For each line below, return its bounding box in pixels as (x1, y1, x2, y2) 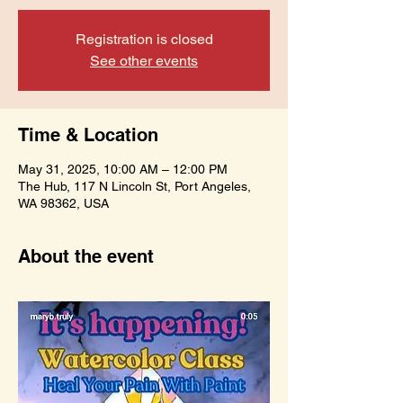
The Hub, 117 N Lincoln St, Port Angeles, (18, 179, 251, 194)
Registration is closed (75, 31, 213, 49)
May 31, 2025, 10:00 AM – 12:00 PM (18, 162, 228, 177)
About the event (18, 246, 154, 268)
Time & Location (18, 124, 158, 147)
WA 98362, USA (18, 196, 109, 211)
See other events (90, 52, 198, 70)
